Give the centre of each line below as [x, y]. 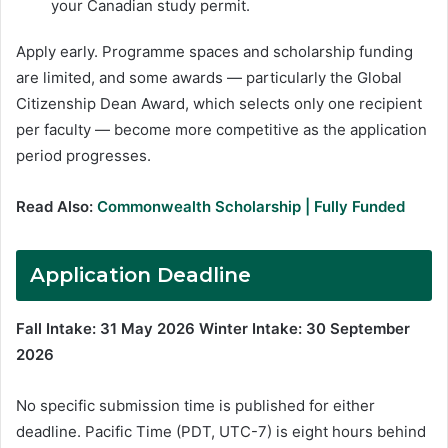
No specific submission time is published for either [195, 405]
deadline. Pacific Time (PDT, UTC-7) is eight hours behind [221, 431]
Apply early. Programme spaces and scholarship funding [214, 51]
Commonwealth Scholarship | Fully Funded [251, 206]
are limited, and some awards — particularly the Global [209, 77]
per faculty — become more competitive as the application [221, 129]
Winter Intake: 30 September [304, 328]
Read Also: [56, 206]
